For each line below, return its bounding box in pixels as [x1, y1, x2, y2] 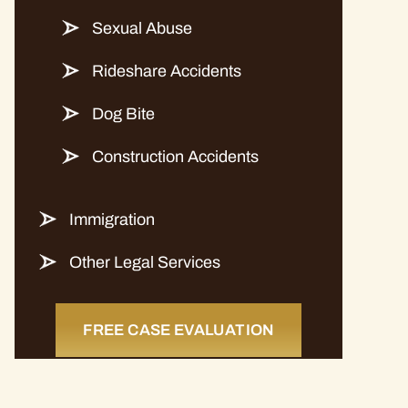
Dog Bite [92, 105, 155, 123]
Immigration [69, 210, 155, 229]
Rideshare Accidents [92, 62, 241, 80]
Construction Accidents [92, 148, 259, 166]
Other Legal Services [69, 253, 220, 271]
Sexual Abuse [92, 19, 192, 37]
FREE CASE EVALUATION [83, 321, 274, 339]
